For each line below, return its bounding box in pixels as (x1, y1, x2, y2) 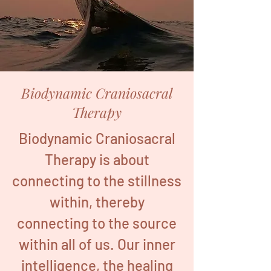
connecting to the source (17, 214, 177, 232)
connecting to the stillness (12, 172, 181, 189)
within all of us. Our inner (18, 235, 175, 253)
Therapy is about (44, 151, 149, 168)
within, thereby (49, 193, 145, 211)
